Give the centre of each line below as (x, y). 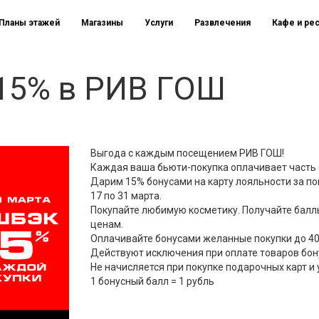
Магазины (102, 23)
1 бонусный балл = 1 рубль (152, 281)
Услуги (159, 23)
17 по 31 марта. (126, 196)
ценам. (107, 224)
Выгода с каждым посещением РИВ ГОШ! (187, 153)
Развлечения (223, 23)
